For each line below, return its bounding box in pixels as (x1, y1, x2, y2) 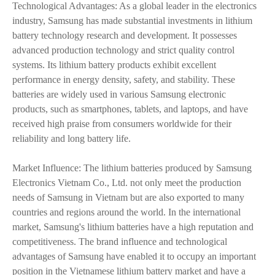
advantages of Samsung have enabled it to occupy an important (12, 251, 256, 261)
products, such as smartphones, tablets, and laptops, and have (12, 104, 248, 114)
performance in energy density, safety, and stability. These (12, 74, 235, 85)
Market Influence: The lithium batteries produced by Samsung (12, 163, 252, 173)
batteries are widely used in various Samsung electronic (12, 89, 226, 99)
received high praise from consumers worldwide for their (12, 118, 231, 129)
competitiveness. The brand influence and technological (12, 236, 227, 247)
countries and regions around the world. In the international (12, 207, 241, 217)
